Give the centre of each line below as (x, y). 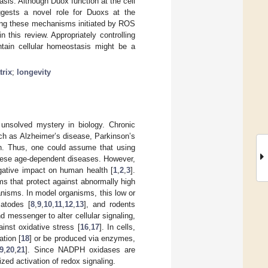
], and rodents (109, 204)
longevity (34, 72)
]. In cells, (117, 227)
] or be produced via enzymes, (82, 238)
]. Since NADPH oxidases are (80, 249)
